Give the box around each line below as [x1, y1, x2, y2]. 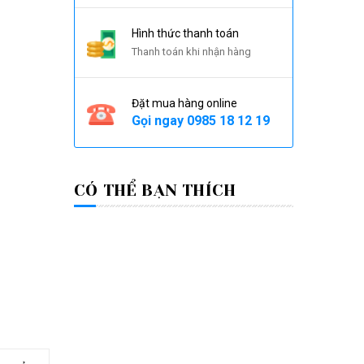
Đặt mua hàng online [132, 97, 237, 110]
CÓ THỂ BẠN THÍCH [74, 181, 236, 200]
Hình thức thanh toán [132, 27, 239, 40]
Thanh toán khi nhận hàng [132, 45, 251, 58]
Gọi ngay [132, 113, 187, 128]
